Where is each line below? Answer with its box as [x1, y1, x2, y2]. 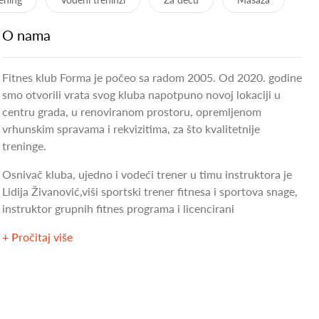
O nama [1, 26, 51, 44]
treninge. [1, 139, 46, 153]
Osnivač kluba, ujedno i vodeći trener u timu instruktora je [1, 167, 292, 182]
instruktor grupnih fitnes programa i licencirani [1, 202, 234, 216]
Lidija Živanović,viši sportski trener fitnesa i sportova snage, [1, 184, 298, 199]
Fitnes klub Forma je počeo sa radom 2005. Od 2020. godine [1, 70, 302, 85]
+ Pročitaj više [1, 230, 73, 244]
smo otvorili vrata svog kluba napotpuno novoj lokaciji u [1, 88, 281, 102]
